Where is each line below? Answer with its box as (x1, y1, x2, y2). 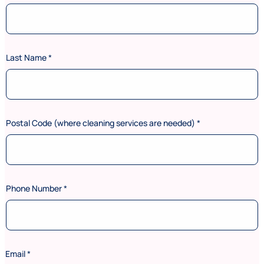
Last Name (6, 51, 48, 63)
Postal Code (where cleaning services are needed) (6, 117, 197, 128)
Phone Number (6, 182, 64, 194)
